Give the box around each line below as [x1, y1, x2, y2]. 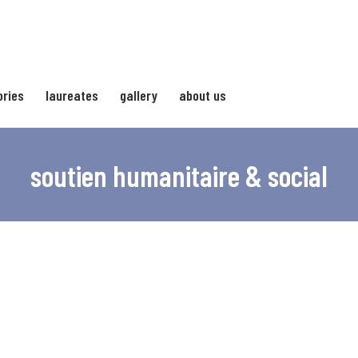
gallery [120, 86, 158, 104]
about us [179, 86, 227, 104]
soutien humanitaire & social [30, 158, 328, 193]
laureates [46, 86, 99, 104]
